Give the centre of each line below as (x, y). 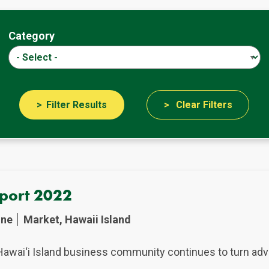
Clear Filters (204, 105)
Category (31, 35)
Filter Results (76, 105)
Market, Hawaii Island (77, 220)
